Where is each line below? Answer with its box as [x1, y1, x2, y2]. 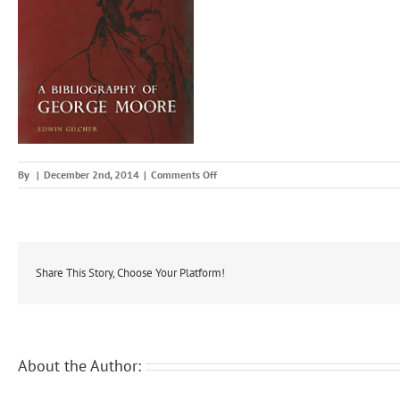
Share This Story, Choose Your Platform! [36, 265, 225, 281]
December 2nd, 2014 [44, 168, 139, 182]
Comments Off [151, 168, 217, 182]
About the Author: [18, 355, 141, 377]
